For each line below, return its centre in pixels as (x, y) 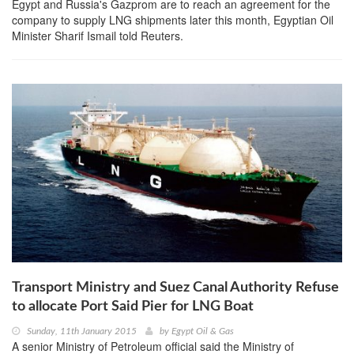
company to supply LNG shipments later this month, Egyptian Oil (173, 20)
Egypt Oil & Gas (203, 331)
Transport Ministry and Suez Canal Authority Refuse (175, 288)
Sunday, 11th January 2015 (82, 331)
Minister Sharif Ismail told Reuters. (98, 36)
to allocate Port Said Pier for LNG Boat (133, 307)
